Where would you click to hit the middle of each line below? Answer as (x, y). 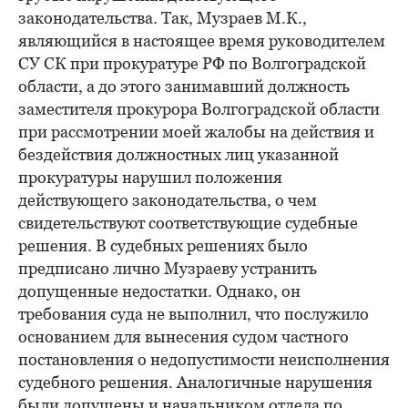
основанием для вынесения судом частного (184, 337)
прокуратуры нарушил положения (150, 178)
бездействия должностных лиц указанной (178, 155)
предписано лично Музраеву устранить (168, 269)
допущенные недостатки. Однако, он (159, 291)
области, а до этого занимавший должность (184, 87)
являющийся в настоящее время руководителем (202, 41)
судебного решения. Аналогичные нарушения (195, 382)
